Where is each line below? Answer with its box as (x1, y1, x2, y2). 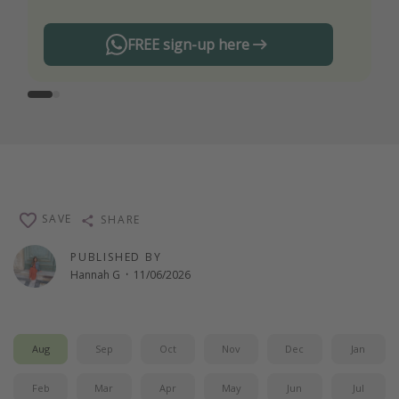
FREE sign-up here (127, 35, 249, 55)
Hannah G (70, 267, 120, 283)
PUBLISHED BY (70, 248, 162, 265)
